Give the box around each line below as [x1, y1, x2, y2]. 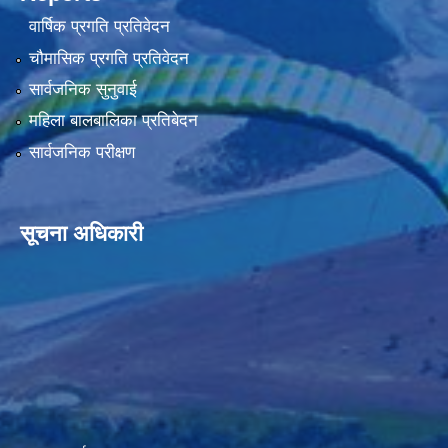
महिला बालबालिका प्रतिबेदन [28, 111, 198, 131]
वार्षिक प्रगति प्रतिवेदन [28, 17, 170, 37]
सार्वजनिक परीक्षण [28, 142, 135, 162]
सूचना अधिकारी [20, 220, 143, 246]
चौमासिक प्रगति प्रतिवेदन [28, 48, 189, 68]
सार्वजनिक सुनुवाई [28, 80, 137, 100]
